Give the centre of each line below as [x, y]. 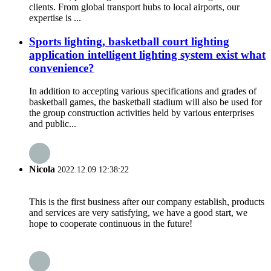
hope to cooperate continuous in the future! [111, 223]
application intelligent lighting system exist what [147, 54]
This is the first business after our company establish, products [147, 201]
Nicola [42, 169]
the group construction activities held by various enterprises [142, 113]
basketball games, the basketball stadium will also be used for [145, 102]
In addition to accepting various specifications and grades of [143, 91]
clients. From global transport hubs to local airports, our [134, 7]
